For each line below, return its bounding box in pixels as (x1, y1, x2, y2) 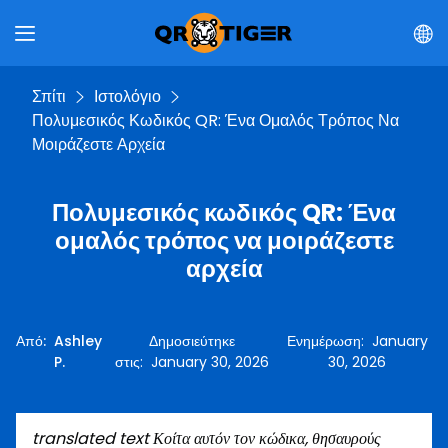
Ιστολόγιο (94, 85, 161, 108)
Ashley (54, 331, 102, 351)
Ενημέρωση (286, 331, 361, 351)
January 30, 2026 (151, 352, 270, 372)
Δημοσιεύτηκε (149, 331, 236, 351)
